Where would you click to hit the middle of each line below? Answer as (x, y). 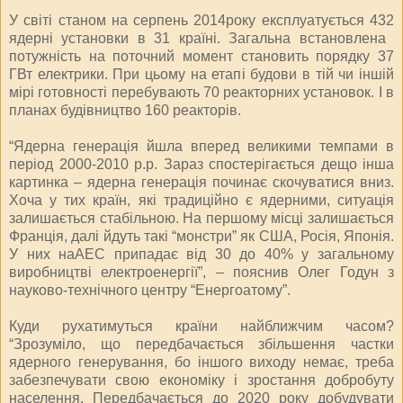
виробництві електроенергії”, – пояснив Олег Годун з (201, 272)
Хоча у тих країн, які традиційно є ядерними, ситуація (201, 200)
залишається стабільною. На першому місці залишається (201, 218)
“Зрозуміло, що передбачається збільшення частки (201, 344)
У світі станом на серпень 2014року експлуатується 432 (201, 20)
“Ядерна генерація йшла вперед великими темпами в (201, 146)
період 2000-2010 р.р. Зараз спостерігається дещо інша (201, 164)
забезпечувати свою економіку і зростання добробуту (201, 380)
